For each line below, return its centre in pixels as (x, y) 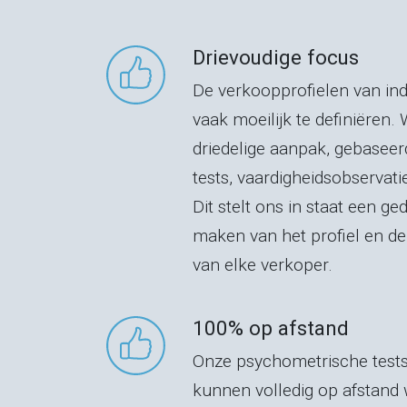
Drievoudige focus (276, 58)
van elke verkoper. (263, 265)
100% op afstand (271, 328)
